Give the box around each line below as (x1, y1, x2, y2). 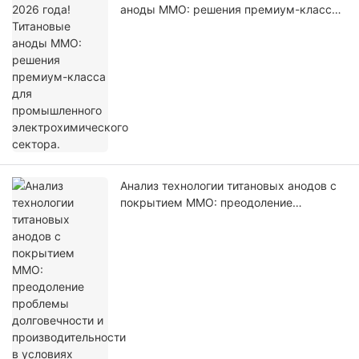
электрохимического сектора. (120, 36, 288, 50)
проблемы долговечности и (120, 212, 272, 227)
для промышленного (120, 19, 233, 34)
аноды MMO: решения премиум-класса (120, 2, 338, 17)
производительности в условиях (120, 229, 298, 244)
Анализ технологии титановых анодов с (120, 179, 337, 193)
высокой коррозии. (120, 246, 226, 260)
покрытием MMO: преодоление (120, 196, 292, 210)
